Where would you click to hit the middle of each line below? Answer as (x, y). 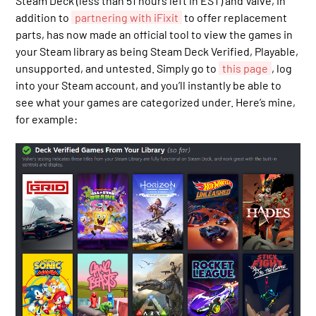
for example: (47, 119)
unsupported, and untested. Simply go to (117, 68)
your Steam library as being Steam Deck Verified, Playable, (157, 51)
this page (245, 68)
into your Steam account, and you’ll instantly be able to (149, 85)
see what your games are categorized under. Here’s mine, (156, 102)
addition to (44, 18)
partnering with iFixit (127, 18)
